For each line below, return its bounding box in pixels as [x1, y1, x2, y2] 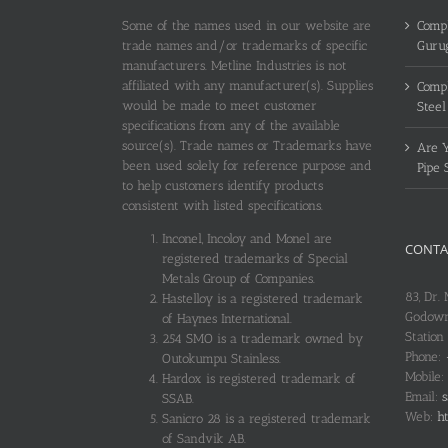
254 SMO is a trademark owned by [162, 330, 363, 346]
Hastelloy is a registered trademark [162, 290, 363, 306]
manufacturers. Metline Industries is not [122, 57, 347, 73]
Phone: [404, 348, 445, 364]
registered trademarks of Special [162, 250, 348, 266]
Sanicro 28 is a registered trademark [162, 410, 371, 426]
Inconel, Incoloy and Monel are [162, 230, 332, 246]
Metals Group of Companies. [162, 270, 315, 286]
